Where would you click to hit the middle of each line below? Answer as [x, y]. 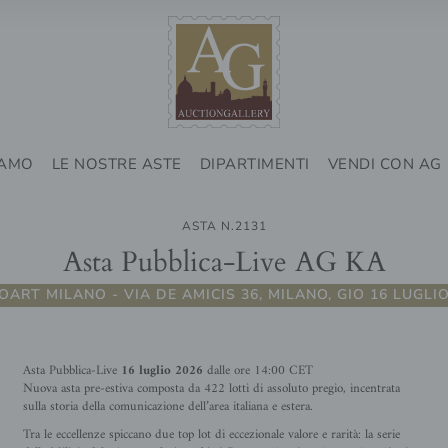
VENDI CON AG [384, 164]
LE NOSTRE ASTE [116, 164]
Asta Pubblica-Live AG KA [224, 260]
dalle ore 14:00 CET [257, 370]
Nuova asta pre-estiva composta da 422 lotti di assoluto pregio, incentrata [211, 388]
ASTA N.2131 [224, 226]
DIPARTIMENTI [254, 164]
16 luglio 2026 [161, 370]
